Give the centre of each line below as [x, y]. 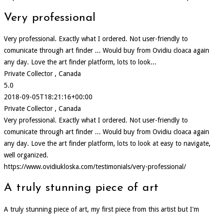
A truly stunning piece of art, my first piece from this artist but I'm [101, 209]
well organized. [26, 155]
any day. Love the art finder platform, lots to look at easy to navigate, [107, 144]
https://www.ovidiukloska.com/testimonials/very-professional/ [95, 167]
